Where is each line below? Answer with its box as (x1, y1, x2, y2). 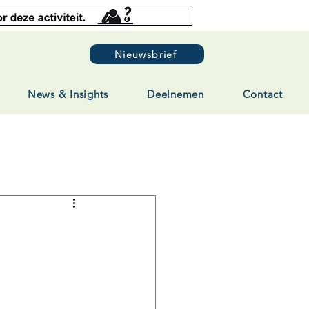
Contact (242, 88, 283, 101)
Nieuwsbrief (114, 48, 177, 61)
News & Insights (27, 88, 109, 101)
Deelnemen (147, 88, 204, 101)
